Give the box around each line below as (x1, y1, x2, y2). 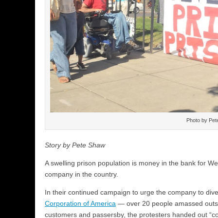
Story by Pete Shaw (45, 141, 105, 149)
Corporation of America (45, 199, 116, 207)
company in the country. (45, 170, 118, 178)
